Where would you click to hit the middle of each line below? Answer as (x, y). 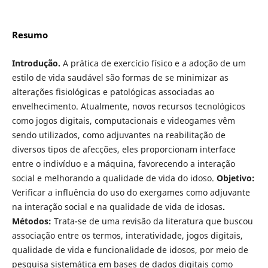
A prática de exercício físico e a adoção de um (153, 63)
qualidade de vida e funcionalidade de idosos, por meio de (130, 249)
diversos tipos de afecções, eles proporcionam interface (124, 149)
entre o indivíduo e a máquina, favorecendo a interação (123, 163)
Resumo (30, 35)
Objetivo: (235, 178)
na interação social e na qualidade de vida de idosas (117, 206)
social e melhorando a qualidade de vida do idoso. (114, 178)
